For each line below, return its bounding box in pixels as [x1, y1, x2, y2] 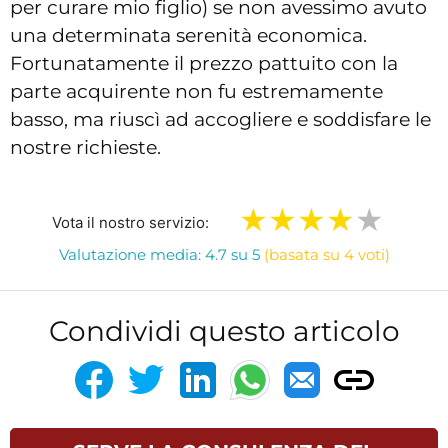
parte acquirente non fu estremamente [10, 80, 383, 104]
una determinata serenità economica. [10, 24, 367, 48]
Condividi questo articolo [48, 314, 400, 349]
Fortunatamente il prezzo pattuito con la [10, 52, 398, 76]
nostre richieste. [10, 136, 161, 160]
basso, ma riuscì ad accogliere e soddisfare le [10, 108, 431, 132]
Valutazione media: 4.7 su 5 [58, 245, 264, 265]
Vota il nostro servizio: [52, 213, 209, 233]
